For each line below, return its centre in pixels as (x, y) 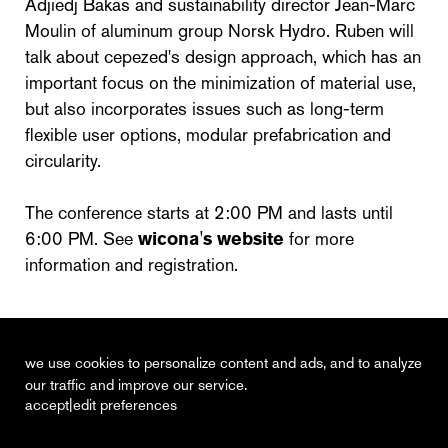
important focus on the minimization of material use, (220, 83)
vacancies (220, 414)
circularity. (63, 161)
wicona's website (211, 239)
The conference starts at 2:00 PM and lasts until (209, 213)
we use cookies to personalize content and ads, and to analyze (223, 363)
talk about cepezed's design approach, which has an (223, 57)
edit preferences (125, 405)
